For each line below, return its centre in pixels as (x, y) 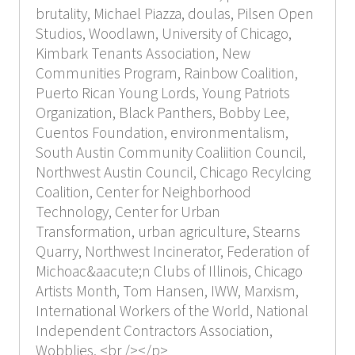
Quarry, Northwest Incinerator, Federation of (172, 252)
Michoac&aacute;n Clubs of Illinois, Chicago (169, 272)
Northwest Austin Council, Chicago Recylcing (173, 173)
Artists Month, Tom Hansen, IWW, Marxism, (167, 292)
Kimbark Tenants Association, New (143, 54)
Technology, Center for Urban (128, 212)
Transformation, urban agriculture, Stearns (168, 232)
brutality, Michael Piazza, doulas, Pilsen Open (174, 14)
